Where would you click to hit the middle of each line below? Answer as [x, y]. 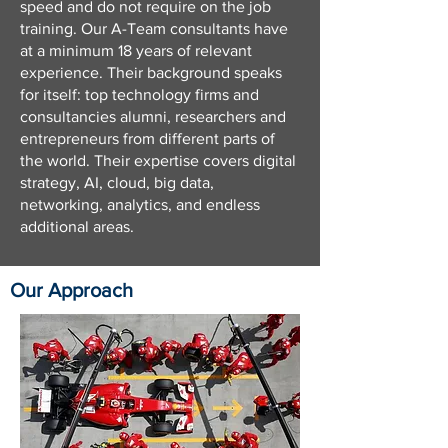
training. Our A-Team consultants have [154, 28]
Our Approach [71, 290]
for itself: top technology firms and [139, 94]
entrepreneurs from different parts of [147, 138]
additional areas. [77, 226]
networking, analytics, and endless [140, 204]
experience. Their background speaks [151, 72]
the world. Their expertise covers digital [158, 160]
